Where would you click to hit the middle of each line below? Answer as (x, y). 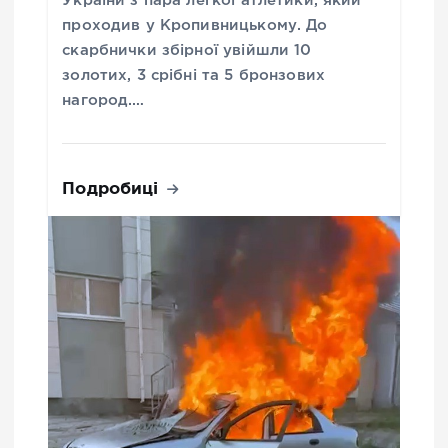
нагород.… (103, 101)
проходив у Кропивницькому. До (195, 26)
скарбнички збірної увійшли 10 (187, 51)
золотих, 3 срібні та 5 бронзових (194, 76)
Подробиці (113, 188)
